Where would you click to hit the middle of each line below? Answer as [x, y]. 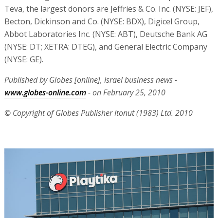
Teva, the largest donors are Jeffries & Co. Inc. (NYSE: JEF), [109, 9]
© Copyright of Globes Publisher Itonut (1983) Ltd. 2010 [98, 113]
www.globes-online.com [45, 92]
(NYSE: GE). [24, 59]
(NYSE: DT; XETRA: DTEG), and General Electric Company [106, 47]
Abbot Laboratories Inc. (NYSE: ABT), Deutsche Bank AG [106, 34]
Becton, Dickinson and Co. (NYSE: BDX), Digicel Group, [102, 21]
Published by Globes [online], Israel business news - [91, 80]
